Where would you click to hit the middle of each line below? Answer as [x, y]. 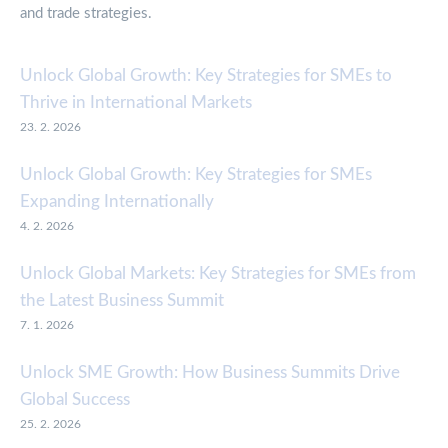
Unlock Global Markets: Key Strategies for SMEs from [218, 274]
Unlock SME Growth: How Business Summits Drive [210, 373]
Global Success [75, 400]
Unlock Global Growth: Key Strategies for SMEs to [206, 76]
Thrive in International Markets [136, 103]
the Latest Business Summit [122, 301]
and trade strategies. [86, 14]
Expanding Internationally [117, 202]
